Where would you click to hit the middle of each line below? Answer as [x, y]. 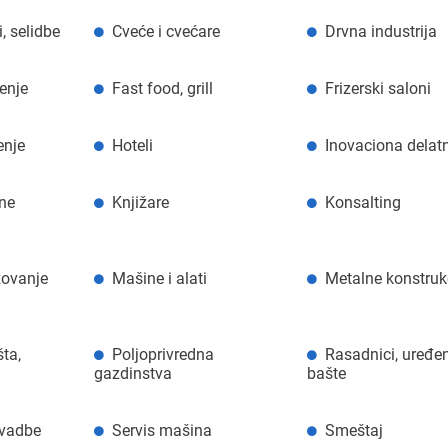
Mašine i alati [159, 278]
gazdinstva [132, 373]
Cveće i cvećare [165, 31]
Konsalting [363, 202]
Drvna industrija [381, 31]
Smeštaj [354, 430]
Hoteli [132, 145]
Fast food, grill [162, 88]
